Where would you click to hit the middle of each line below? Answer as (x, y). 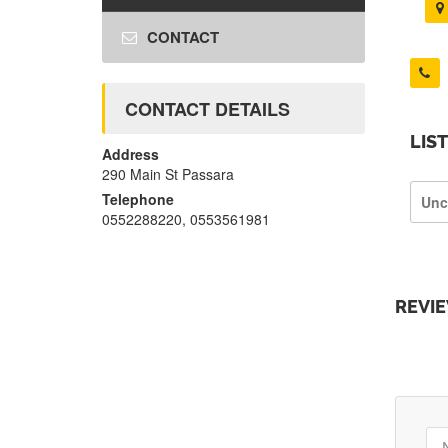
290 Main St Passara (168, 174)
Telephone (138, 199)
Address (130, 154)
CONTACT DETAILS (207, 109)
